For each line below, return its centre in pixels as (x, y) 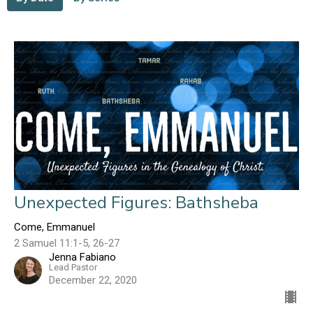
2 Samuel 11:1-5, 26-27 (67, 243)
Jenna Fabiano (82, 257)
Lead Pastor (73, 268)
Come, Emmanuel (54, 227)
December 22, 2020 (93, 281)
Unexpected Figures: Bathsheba (136, 203)
